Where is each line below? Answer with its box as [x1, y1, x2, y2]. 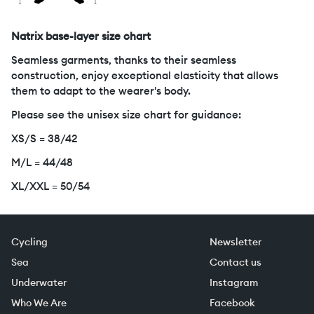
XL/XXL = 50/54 [11, 179, 90, 193]
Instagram [210, 275, 258, 289]
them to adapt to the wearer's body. [11, 84, 191, 97]
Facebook [210, 296, 255, 309]
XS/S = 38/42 [11, 132, 77, 145]
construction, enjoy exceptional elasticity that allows [11, 69, 278, 82]
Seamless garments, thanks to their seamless [11, 53, 236, 67]
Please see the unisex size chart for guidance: [11, 108, 241, 121]
